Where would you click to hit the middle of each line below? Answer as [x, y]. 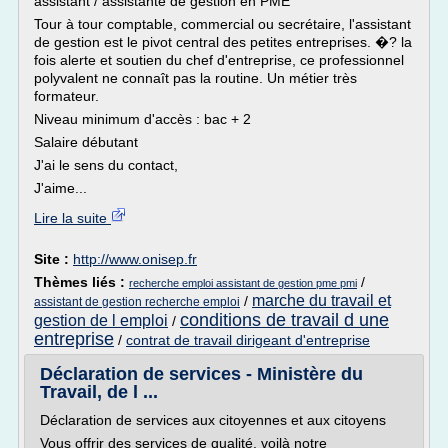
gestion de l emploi [101, 320]
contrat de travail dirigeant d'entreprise [248, 340]
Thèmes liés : [81, 282]
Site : [53, 259]
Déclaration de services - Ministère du [201, 374]
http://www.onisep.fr [135, 259]
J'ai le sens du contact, [106, 165]
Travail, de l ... [99, 392]
